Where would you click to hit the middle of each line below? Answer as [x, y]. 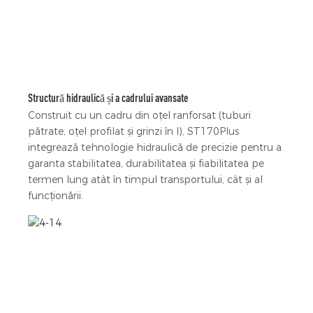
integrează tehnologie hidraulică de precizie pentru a [155, 148]
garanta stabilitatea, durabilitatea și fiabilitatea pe [146, 164]
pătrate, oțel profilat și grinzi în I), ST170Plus [133, 132]
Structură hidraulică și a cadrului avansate [108, 97]
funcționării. [56, 196]
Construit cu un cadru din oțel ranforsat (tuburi [139, 116]
